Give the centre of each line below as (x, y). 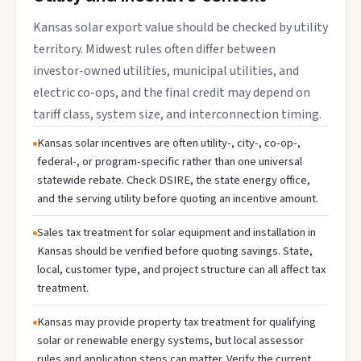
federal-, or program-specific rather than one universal (170, 162)
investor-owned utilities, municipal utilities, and (166, 71)
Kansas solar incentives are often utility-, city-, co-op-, (169, 143)
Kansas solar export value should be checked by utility (180, 27)
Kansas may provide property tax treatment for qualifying (176, 322)
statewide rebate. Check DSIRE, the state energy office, (174, 180)
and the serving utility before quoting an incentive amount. (178, 199)
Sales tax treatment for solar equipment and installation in (176, 232)
